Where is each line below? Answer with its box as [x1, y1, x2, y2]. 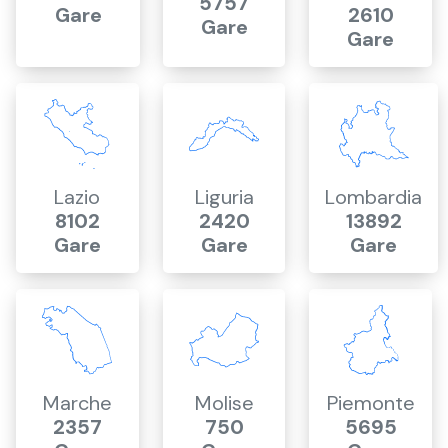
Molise [194, 390, 254, 416]
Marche [42, 390, 112, 416]
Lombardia [325, 184, 423, 210]
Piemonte [326, 390, 415, 416]
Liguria [194, 184, 254, 210]
